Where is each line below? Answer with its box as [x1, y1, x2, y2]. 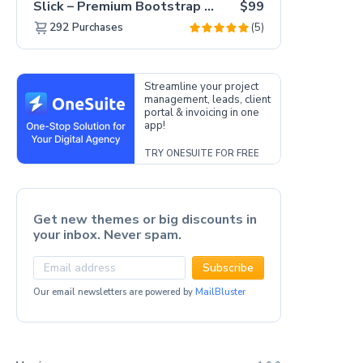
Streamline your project [143, 79, 258, 94]
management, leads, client [143, 92, 271, 107]
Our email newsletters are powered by [32, 285, 195, 298]
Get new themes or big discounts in [32, 210, 257, 228]
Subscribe [202, 259, 254, 275]
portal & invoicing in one [143, 105, 259, 120]
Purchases [71, 20, 123, 36]
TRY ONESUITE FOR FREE [143, 147, 259, 160]
